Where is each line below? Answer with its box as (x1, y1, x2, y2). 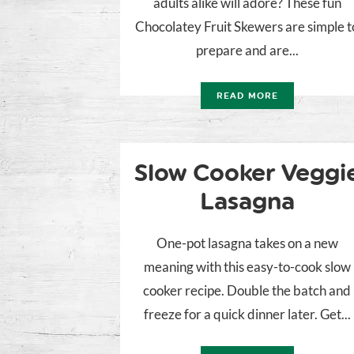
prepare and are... (195, 42, 299, 59)
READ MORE (217, 91, 278, 102)
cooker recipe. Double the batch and (143, 282, 352, 299)
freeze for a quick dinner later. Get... (143, 306, 351, 323)
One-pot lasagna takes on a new (156, 235, 338, 252)
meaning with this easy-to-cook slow (143, 258, 351, 276)
